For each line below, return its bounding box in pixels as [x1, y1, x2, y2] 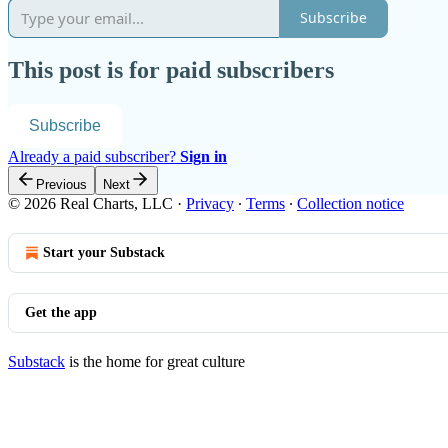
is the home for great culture [65, 353, 245, 371]
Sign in [180, 148, 227, 166]
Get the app [25, 305, 97, 321]
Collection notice [297, 195, 404, 213]
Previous [36, 177, 87, 193]
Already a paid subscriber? [8, 148, 180, 166]
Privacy [186, 195, 234, 213]
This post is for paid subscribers [8, 57, 334, 84]
